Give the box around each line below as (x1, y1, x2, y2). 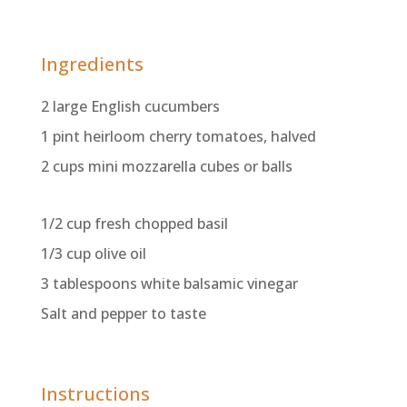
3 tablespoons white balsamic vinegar (40, 273, 298, 293)
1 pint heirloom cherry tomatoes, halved (40, 126, 316, 146)
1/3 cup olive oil (40, 243, 146, 263)
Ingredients (40, 52, 144, 76)
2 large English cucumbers (40, 96, 220, 116)
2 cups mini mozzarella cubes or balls (40, 156, 293, 176)
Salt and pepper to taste (40, 303, 206, 323)
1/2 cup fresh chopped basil (40, 213, 228, 233)
